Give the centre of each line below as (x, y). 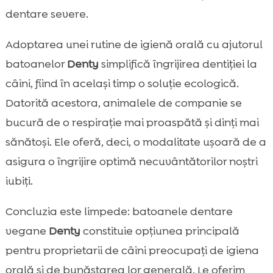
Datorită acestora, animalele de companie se (123, 103)
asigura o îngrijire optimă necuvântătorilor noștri (131, 162)
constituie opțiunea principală (160, 231)
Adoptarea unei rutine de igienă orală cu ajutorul (134, 45)
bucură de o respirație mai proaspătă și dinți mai (132, 123)
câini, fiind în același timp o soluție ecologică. (122, 84)
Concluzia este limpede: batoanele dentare (119, 212)
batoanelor (36, 64)
